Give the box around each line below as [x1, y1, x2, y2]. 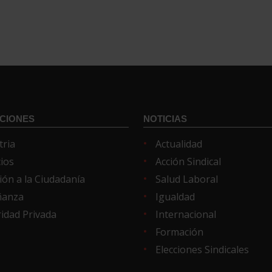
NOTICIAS [143, 113, 187, 124]
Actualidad [155, 137, 202, 151]
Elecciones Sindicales [155, 242, 249, 256]
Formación [155, 225, 203, 239]
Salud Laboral [155, 172, 218, 186]
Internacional [155, 207, 216, 221]
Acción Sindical [155, 154, 221, 168]
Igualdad [155, 189, 195, 203]
